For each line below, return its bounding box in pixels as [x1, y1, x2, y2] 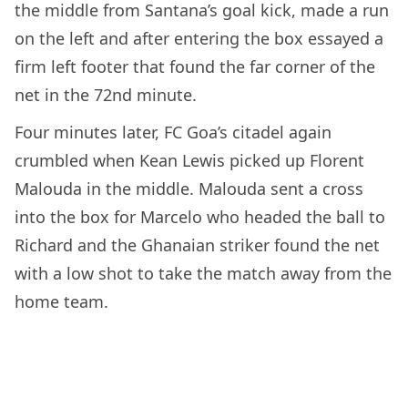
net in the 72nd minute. [15, 83, 197, 106]
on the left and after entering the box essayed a [15, 26, 383, 49]
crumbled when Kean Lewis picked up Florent [15, 148, 364, 171]
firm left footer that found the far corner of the [15, 55, 375, 77]
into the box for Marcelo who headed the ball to [15, 205, 385, 228]
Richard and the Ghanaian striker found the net [15, 233, 380, 256]
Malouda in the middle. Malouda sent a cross [15, 177, 363, 199]
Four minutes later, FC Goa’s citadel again [15, 120, 331, 143]
